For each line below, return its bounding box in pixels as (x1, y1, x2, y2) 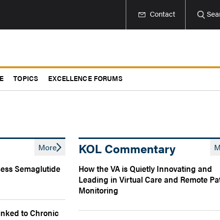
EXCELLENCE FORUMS (48, 73, 123, 83)
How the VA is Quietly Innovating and (79, 163, 213, 174)
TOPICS (13, 73, 39, 83)
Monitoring (79, 184, 119, 196)
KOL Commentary (79, 140, 176, 157)
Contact (150, 8, 176, 19)
